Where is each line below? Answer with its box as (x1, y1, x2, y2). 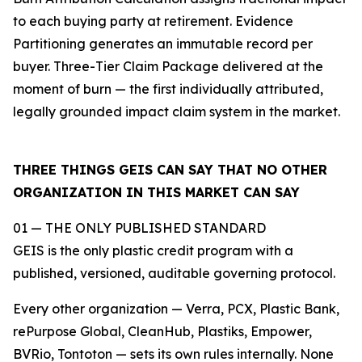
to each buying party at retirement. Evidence (13, 13, 293, 30)
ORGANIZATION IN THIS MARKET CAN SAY (13, 184, 300, 201)
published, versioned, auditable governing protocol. (13, 265, 335, 282)
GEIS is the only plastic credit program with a (13, 242, 293, 259)
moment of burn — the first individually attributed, (13, 81, 323, 98)
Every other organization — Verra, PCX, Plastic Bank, (13, 301, 339, 318)
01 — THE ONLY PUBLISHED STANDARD (13, 220, 266, 237)
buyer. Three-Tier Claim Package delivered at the (13, 58, 323, 75)
